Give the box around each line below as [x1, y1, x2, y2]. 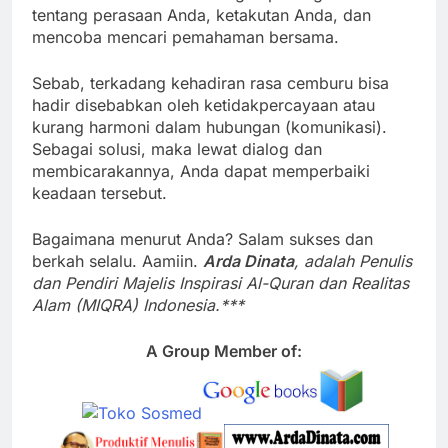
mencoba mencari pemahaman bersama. [32, 27, 339, 48]
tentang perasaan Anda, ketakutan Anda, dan [32, 5, 371, 26]
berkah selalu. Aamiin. [32, 251, 203, 272]
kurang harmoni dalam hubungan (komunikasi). [32, 117, 387, 138]
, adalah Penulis [294, 251, 412, 272]
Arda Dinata [203, 251, 294, 272]
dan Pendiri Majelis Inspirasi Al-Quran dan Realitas [32, 273, 409, 294]
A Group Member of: [146, 341, 302, 362]
